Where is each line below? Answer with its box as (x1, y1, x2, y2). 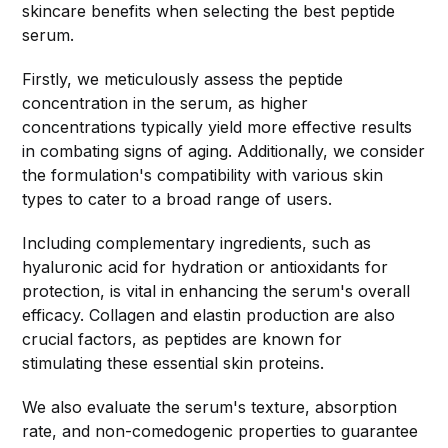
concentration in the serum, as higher (22, 93, 309, 114)
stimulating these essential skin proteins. (22, 353, 325, 374)
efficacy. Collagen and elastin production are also (22, 305, 396, 326)
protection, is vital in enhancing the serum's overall (22, 281, 411, 302)
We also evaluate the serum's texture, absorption (22, 397, 398, 418)
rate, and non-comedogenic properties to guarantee (22, 421, 419, 442)
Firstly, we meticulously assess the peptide (22, 69, 344, 90)
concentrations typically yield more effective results (22, 117, 413, 138)
